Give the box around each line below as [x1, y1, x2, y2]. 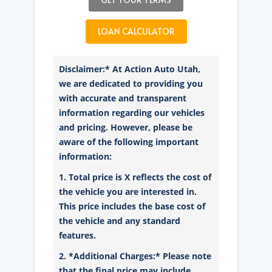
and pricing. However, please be [59, 121, 193, 134]
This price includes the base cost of [59, 200, 206, 212]
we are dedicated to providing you [59, 78, 203, 90]
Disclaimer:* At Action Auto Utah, [59, 63, 201, 75]
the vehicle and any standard [59, 215, 181, 227]
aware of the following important [59, 136, 199, 148]
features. [59, 229, 97, 242]
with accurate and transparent [59, 92, 187, 104]
